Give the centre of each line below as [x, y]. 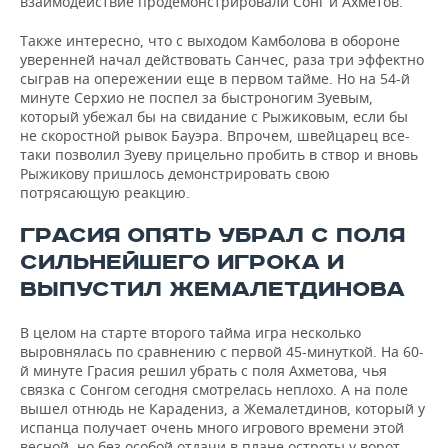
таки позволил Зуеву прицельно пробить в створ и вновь [219, 154]
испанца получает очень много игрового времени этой [212, 427]
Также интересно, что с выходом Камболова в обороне [210, 40]
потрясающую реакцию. [105, 192]
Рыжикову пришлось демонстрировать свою [175, 173]
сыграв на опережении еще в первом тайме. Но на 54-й [215, 78]
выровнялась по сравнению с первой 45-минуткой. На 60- [222, 351]
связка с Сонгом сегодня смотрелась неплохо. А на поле [214, 389]
